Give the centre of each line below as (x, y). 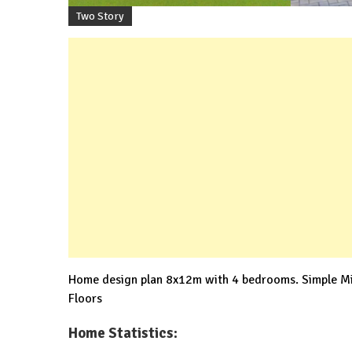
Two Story (100, 16)
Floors (85, 298)
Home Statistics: (123, 333)
